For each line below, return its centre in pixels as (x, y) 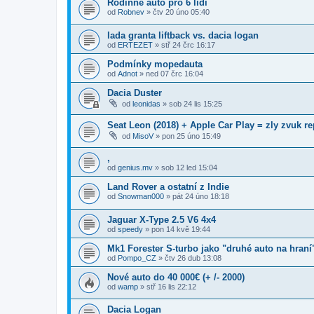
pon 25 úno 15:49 (191, 136)
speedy (130, 229)
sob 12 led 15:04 (189, 167)
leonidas (146, 103)
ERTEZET (135, 45)
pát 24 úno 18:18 (201, 196)
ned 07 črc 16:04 (175, 73)
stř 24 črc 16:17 (188, 45)
